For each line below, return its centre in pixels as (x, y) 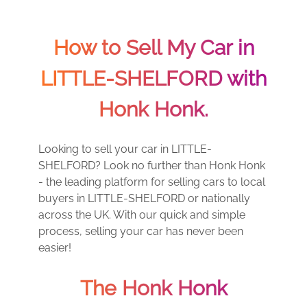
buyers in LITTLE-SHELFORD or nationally (144, 198)
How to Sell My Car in (153, 48)
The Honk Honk (153, 288)
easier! (55, 248)
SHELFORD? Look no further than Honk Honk (152, 165)
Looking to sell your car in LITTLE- (125, 149)
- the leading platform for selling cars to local (152, 182)
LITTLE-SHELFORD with (153, 78)
